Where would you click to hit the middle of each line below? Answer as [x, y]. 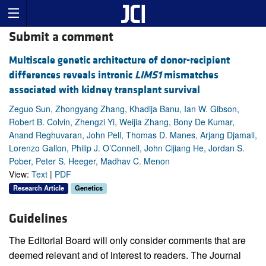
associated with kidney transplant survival [104, 90]
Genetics [89, 188]
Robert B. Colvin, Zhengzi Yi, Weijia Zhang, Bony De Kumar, [122, 122]
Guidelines [38, 219]
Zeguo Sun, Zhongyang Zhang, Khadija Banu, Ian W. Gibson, [124, 109]
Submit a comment [61, 37]
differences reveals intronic [72, 75]
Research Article [39, 188]
